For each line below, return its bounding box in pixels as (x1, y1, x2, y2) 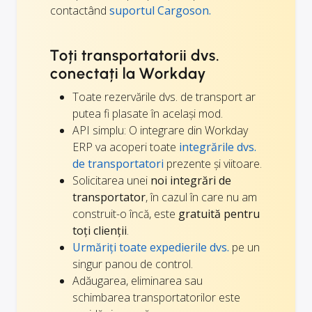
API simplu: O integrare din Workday (72, 123, 248, 139)
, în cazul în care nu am (146, 189, 257, 205)
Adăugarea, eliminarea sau (72, 273, 203, 289)
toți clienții (72, 223, 127, 239)
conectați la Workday (50, 64, 207, 84)
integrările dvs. (179, 139, 256, 155)
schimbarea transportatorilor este (72, 290, 240, 306)
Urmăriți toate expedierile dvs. (72, 240, 229, 256)
